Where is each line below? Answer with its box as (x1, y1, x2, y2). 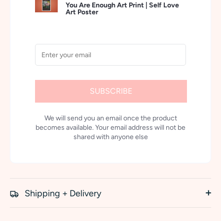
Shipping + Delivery (25, 188, 101, 199)
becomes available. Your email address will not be (36, 123, 185, 132)
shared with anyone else (73, 133, 148, 142)
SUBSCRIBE (90, 86, 132, 96)
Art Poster (65, 8, 98, 17)
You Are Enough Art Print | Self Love (65, 1, 179, 10)
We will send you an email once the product (44, 114, 177, 123)
